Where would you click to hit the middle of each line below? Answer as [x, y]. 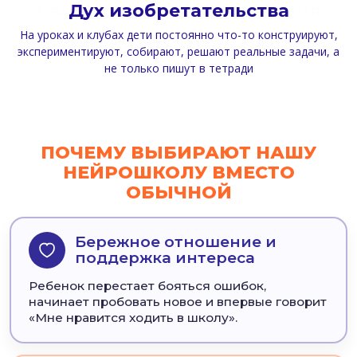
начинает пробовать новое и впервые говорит [177, 302]
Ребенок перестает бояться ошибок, [147, 286]
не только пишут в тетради [178, 68]
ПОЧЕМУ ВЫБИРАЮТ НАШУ [178, 152]
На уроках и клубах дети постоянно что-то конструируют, [178, 34]
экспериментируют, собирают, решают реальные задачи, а [178, 51]
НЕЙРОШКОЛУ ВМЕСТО [178, 172]
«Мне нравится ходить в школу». [133, 318]
